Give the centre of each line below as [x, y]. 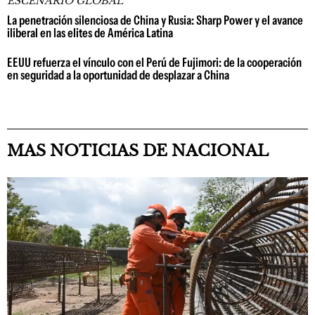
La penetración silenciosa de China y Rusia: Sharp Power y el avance [155, 20]
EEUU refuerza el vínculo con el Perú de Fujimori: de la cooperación [154, 63]
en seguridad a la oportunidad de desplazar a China [118, 75]
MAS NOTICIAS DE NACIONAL [138, 151]
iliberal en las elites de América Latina [90, 33]
